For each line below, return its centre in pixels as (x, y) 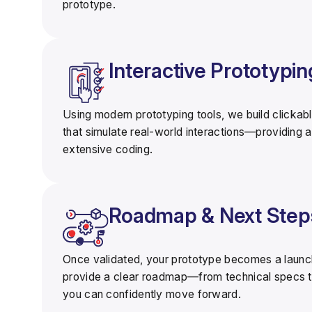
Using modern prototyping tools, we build (168, 115)
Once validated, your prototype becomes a (174, 259)
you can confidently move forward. (152, 294)
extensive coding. (108, 150)
